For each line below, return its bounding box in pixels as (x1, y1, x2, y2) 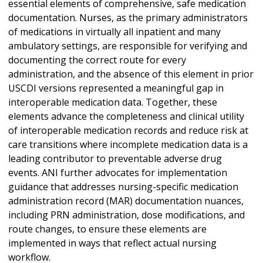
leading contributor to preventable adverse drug (8, 152, 222, 166)
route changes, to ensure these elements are (8, 222, 207, 236)
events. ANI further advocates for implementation (8, 166, 227, 180)
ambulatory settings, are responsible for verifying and (8, 39, 247, 53)
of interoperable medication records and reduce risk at (8, 124, 248, 137)
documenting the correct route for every (8, 53, 186, 67)
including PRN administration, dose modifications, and (8, 208, 245, 222)
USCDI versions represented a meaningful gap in (8, 82, 224, 95)
